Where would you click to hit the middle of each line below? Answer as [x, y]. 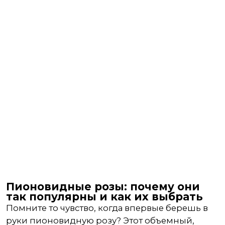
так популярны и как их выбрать [104, 197]
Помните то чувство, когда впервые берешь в [107, 208]
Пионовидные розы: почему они [103, 187]
